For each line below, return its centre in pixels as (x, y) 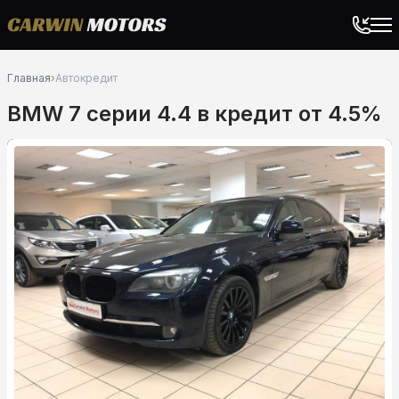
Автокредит (86, 78)
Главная (29, 78)
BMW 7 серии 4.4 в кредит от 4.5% (195, 114)
